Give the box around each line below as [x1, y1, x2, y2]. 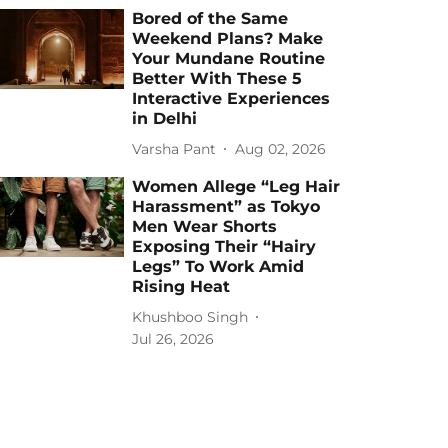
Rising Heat [132, 277, 231, 296]
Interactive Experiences [132, 89, 331, 108]
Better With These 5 [132, 69, 303, 88]
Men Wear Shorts [132, 217, 278, 236]
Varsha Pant [132, 139, 217, 158]
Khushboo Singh [132, 307, 249, 326]
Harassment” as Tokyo [132, 197, 321, 216]
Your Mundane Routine [132, 49, 326, 68]
